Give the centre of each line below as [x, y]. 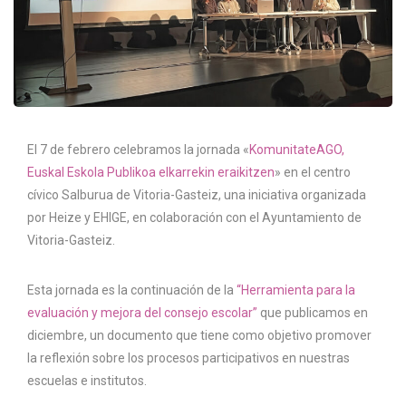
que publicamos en [313, 313]
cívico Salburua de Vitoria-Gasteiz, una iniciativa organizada [197, 195]
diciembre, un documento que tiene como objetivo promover [199, 336]
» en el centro [313, 173]
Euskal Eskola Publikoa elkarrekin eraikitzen [151, 173]
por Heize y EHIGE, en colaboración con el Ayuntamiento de [194, 218]
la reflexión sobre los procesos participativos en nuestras [188, 358]
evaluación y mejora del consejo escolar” [142, 313]
